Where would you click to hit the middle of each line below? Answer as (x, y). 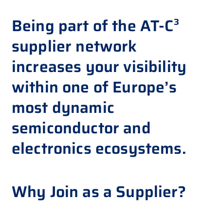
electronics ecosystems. (99, 148)
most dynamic (63, 107)
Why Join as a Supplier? (99, 191)
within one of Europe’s (94, 87)
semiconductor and (81, 128)
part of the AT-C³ (118, 26)
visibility (155, 66)
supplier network (74, 46)
